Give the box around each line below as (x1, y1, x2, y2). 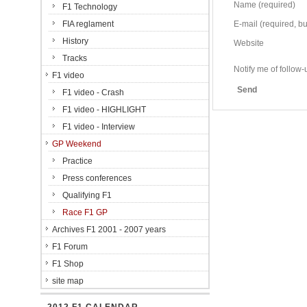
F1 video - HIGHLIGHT (62, 105, 146, 114)
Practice (62, 156, 93, 166)
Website (233, 38, 264, 48)
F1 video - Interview (62, 122, 135, 132)
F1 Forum (52, 242, 88, 251)
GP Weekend (52, 139, 101, 149)
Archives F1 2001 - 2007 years (52, 225, 166, 234)
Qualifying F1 (62, 191, 112, 200)
